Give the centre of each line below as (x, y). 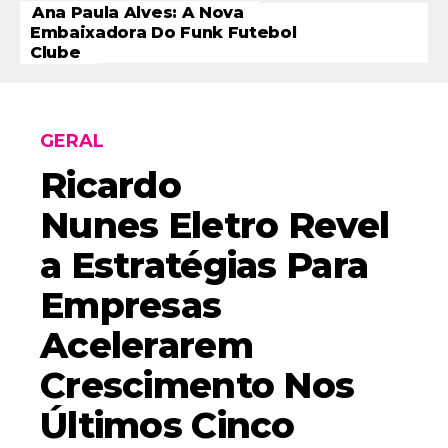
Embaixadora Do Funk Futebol (163, 32)
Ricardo (110, 184)
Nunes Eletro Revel (215, 224)
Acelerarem (146, 344)
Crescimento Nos (197, 384)
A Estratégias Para (204, 264)
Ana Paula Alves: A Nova (138, 12)
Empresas (131, 304)
